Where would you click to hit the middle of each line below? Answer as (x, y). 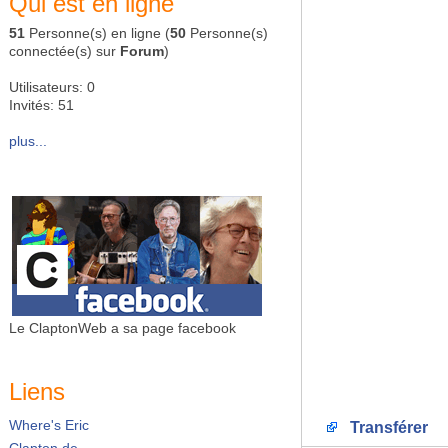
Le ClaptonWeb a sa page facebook (122, 328)
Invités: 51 (41, 105)
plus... (28, 141)
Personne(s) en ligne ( (97, 33)
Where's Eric (49, 425)
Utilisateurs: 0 (52, 87)
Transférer (386, 427)
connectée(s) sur (64, 51)
